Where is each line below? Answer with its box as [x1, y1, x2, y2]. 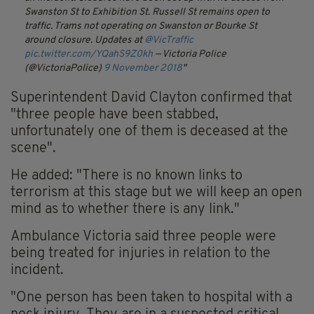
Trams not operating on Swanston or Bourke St [54, 21, 257, 32]
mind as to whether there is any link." [11, 203, 240, 217]
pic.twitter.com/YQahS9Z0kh [25, 49, 153, 60]
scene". [11, 142, 56, 156]
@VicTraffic [144, 35, 193, 46]
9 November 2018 [104, 63, 182, 74]
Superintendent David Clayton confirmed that [11, 91, 292, 106]
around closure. [25, 35, 93, 46]
